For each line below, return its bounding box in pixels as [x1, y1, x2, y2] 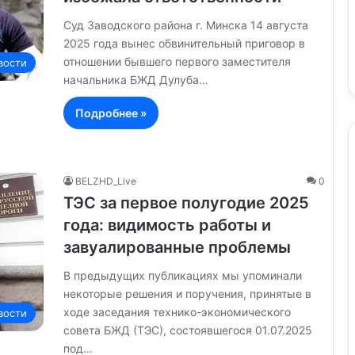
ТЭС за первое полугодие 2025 [63, 193, 309, 212]
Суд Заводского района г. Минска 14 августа [63, 17, 308, 32]
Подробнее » [75, 105, 147, 120]
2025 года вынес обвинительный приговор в [63, 36, 305, 50]
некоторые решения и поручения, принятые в [63, 286, 311, 300]
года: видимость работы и [63, 215, 271, 235]
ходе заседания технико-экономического [63, 304, 291, 319]
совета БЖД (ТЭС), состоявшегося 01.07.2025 [63, 323, 312, 337]
